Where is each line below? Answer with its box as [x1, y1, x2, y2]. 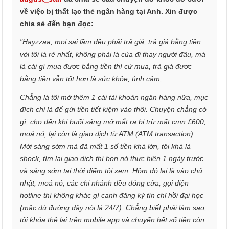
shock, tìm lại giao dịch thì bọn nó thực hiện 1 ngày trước [20, 154, 204, 163]
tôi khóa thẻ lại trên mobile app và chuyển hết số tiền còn [20, 216, 205, 224]
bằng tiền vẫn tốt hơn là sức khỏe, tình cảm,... [20, 75, 169, 83]
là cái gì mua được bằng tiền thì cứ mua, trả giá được [20, 62, 192, 71]
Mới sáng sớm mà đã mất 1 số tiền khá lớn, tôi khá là [20, 142, 191, 150]
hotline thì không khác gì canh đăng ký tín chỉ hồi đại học [20, 191, 204, 199]
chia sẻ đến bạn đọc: [20, 19, 94, 28]
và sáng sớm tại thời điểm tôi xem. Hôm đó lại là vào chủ [20, 167, 203, 175]
